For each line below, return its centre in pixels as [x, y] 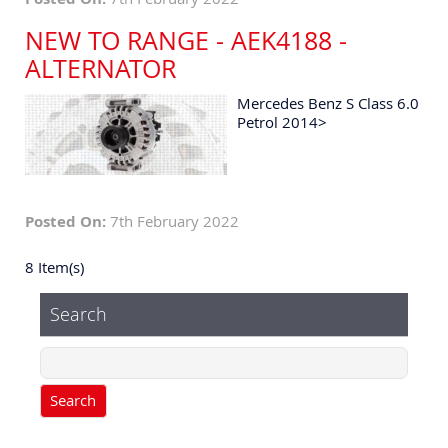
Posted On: [65, 221]
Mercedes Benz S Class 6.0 [328, 102]
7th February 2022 [172, 220]
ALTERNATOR [100, 68]
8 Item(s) [54, 266]
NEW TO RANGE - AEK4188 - [186, 40]
